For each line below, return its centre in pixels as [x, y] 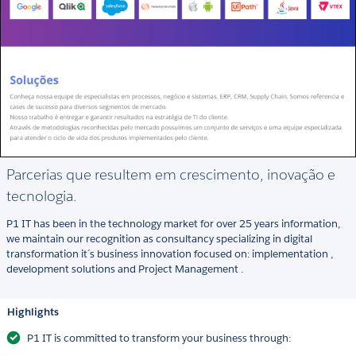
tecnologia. [42, 196]
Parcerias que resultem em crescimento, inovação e [171, 175]
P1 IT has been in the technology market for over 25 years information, [174, 224]
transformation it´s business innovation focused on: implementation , [170, 254]
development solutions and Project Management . [125, 269]
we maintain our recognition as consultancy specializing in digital [159, 239]
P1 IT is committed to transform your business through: [159, 339]
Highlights [33, 312]
